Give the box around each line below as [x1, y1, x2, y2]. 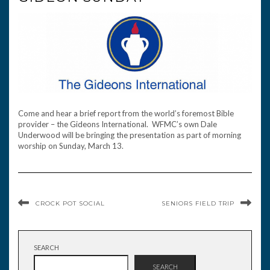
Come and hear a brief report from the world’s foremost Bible [18, 108, 234, 118]
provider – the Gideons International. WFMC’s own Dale [18, 119, 217, 129]
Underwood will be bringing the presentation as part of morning [18, 130, 241, 140]
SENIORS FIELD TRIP [162, 199, 234, 207]
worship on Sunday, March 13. [18, 140, 124, 151]
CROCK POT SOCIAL [36, 199, 105, 207]
